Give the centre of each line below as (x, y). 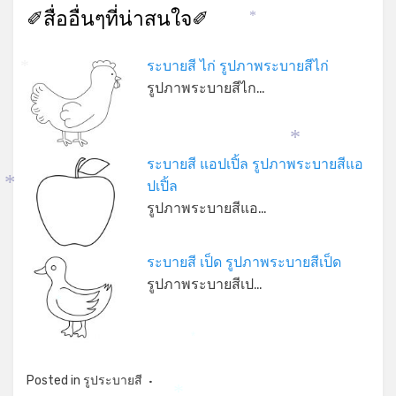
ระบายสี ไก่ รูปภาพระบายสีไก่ (237, 66)
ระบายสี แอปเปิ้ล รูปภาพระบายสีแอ (255, 164)
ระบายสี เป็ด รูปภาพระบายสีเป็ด (244, 262)
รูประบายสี (113, 381)
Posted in (55, 381)
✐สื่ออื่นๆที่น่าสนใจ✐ (118, 19)
